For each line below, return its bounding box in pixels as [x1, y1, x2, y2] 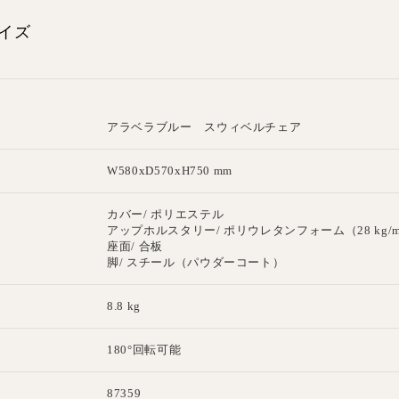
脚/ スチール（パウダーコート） [107, 255, 285, 269]
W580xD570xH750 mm [107, 163, 233, 177]
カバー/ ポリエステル [107, 207, 224, 221]
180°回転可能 [107, 342, 182, 356]
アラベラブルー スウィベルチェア [107, 119, 302, 134]
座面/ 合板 [107, 239, 163, 253]
